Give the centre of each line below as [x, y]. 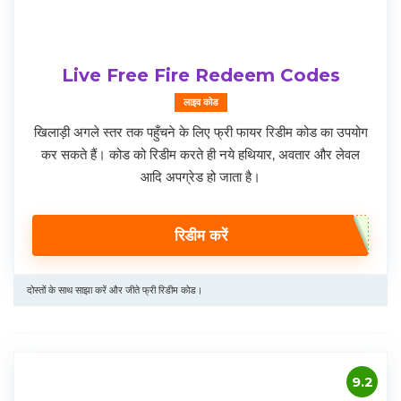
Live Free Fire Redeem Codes [200, 76]
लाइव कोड [200, 102]
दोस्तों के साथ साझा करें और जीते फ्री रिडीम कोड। [115, 290]
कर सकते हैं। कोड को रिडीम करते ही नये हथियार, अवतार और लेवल [200, 155]
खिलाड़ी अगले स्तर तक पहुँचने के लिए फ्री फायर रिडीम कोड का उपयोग [200, 132]
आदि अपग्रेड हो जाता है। [200, 177]
